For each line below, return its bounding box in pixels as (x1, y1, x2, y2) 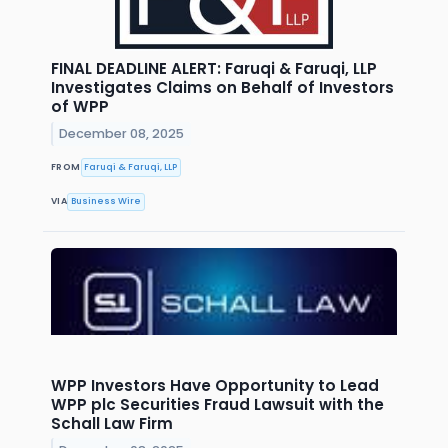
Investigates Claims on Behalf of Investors (51, 77, 394, 99)
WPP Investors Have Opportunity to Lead (51, 374, 379, 396)
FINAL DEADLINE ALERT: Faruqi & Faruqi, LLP (51, 58, 377, 80)
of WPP (51, 96, 109, 118)
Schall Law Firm (51, 412, 173, 434)
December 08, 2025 (59, 125, 185, 143)
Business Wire (71, 195, 142, 208)
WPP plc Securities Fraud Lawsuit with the (51, 393, 384, 415)
